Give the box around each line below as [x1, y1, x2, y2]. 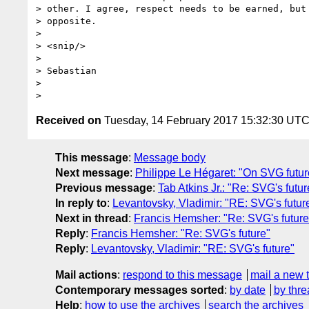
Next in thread [55, 212, 128, 224]
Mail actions [55, 268, 117, 281]
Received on [36, 114, 101, 126]
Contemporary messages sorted [55, 283, 224, 296]
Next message [55, 166, 130, 179]
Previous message [55, 181, 152, 194]
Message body [134, 151, 206, 163]
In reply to [55, 197, 107, 209]
